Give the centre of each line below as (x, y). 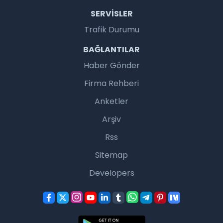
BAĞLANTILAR (111, 49)
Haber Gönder (111, 65)
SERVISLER (111, 13)
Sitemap (111, 155)
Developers (111, 173)
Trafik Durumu (111, 29)
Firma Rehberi (111, 83)
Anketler (111, 101)
